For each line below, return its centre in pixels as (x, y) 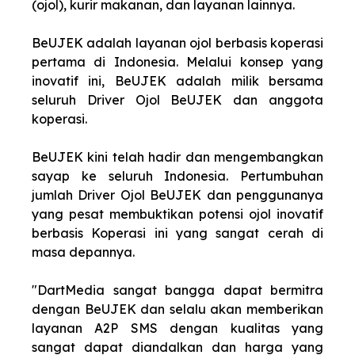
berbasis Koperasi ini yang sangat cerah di (177, 233)
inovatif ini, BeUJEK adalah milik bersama (177, 80)
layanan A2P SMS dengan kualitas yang (177, 328)
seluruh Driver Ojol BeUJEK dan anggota (177, 99)
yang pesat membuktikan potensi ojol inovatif (177, 214)
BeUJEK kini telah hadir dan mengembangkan (177, 157)
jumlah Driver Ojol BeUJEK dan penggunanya (177, 195)
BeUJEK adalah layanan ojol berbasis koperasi (177, 42)
